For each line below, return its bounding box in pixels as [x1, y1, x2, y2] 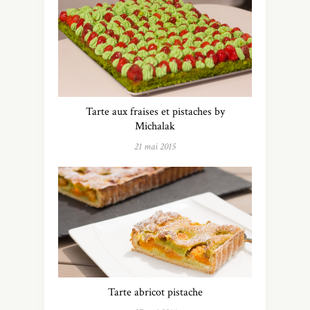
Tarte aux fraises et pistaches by [85, 104, 225, 120]
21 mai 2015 [134, 140, 176, 154]
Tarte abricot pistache [107, 284, 203, 300]
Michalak [135, 119, 175, 134]
